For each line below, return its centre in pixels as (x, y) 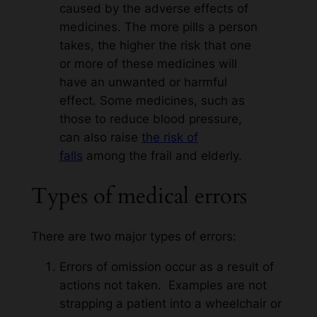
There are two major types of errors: (133, 237)
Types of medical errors (139, 196)
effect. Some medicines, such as (152, 101)
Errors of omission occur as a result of (166, 267)
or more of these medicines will (148, 64)
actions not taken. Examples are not (163, 286)
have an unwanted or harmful (143, 82)
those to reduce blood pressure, (150, 119)
